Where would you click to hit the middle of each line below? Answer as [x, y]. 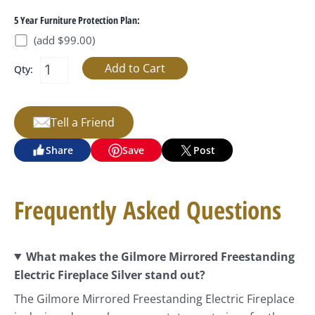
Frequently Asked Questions [148, 210]
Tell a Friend [83, 122]
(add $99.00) [64, 40]
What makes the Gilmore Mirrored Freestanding [160, 256]
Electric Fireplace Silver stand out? [110, 275]
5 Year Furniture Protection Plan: [77, 20]
